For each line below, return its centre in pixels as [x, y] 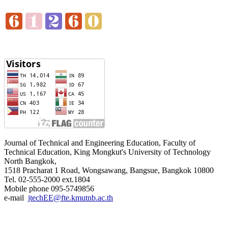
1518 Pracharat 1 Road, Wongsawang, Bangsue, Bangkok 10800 [109, 170]
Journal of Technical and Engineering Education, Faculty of [100, 142]
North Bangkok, [30, 161]
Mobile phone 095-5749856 [49, 188]
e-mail [16, 197]
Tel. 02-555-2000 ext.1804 [47, 179]
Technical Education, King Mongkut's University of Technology [107, 152]
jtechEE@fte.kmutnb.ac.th [70, 197]
